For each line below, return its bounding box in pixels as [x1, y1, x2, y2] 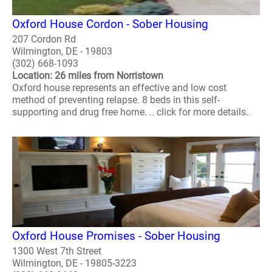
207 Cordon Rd [12, 33, 76, 45]
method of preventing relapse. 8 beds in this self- [12, 93, 220, 106]
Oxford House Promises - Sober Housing [12, 229, 220, 243]
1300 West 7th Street [12, 245, 101, 257]
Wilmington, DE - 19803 [12, 45, 112, 57]
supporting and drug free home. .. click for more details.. [12, 106, 251, 118]
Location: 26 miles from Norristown [12, 69, 163, 81]
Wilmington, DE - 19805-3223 [12, 257, 137, 270]
